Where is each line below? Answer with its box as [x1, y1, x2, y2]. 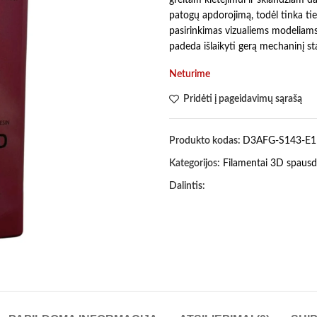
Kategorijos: [169, 158, 220, 168]
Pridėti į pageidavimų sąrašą [183, 93, 303, 104]
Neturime [169, 69, 210, 79]
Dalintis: [169, 180, 205, 191]
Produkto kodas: [169, 135, 243, 146]
